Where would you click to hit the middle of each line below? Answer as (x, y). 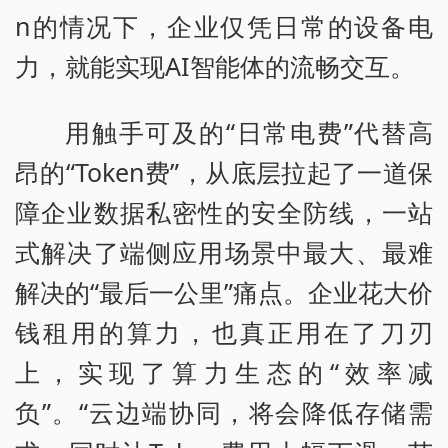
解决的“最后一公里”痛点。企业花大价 (224, 291)
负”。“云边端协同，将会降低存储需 (224, 411)
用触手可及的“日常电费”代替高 (249, 131)
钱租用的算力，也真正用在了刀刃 (224, 331)
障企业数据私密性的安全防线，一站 (224, 211)
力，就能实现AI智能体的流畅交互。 (215, 65)
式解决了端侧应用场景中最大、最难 (224, 251)
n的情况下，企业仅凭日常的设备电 (224, 25)
